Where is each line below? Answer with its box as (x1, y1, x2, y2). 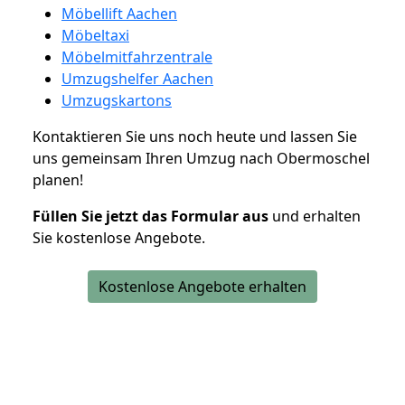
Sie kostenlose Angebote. (33, 227, 205, 248)
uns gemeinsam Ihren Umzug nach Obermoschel (33, 147, 370, 168)
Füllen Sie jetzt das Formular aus (33, 205, 268, 226)
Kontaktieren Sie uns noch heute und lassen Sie (33, 126, 357, 146)
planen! (33, 169, 83, 190)
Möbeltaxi (61, 24, 129, 45)
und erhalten (268, 205, 361, 226)
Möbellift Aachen (61, 3, 177, 24)
